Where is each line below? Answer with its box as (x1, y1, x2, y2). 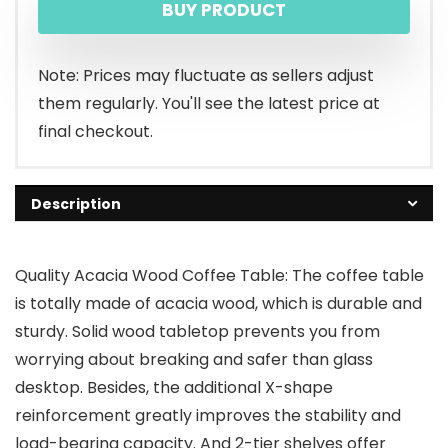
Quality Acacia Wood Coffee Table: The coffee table (15, 264, 424, 288)
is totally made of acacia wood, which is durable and (15, 292, 422, 316)
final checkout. (38, 120, 153, 144)
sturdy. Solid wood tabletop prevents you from (15, 320, 380, 344)
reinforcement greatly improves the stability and (15, 404, 401, 428)
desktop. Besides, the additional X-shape (15, 376, 333, 400)
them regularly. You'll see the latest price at (38, 92, 380, 116)
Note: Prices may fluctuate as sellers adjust (38, 64, 374, 88)
